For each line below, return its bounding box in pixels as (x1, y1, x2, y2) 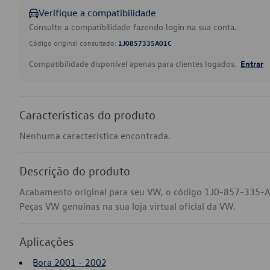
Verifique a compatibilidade (39, 7, 156, 19)
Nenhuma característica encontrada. (19, 130, 171, 142)
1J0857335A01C (118, 38, 172, 48)
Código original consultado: (29, 38, 118, 48)
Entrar (240, 58, 263, 69)
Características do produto (19, 107, 155, 122)
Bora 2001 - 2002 (33, 256, 107, 268)
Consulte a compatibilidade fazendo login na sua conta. (29, 21, 237, 33)
